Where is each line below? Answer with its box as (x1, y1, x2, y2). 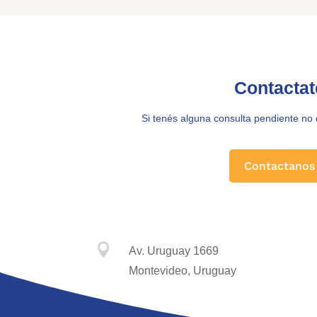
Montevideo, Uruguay (128, 265, 236, 277)
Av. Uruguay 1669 (128, 245, 219, 258)
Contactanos (244, 158, 316, 173)
